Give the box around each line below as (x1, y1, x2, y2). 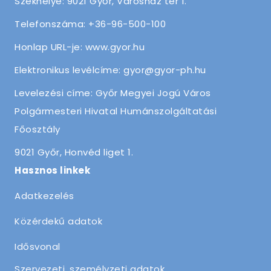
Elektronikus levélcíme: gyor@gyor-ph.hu (15, 64, 206, 76)
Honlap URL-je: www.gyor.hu (15, 41, 145, 53)
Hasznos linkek (15, 164, 90, 177)
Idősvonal (15, 240, 60, 253)
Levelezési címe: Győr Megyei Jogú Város (15, 87, 211, 99)
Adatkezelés (15, 189, 74, 202)
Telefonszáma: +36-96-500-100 (15, 18, 166, 30)
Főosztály (15, 123, 60, 135)
